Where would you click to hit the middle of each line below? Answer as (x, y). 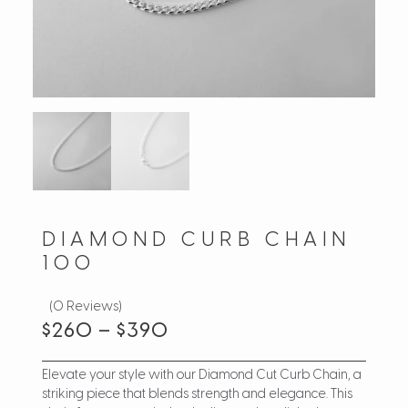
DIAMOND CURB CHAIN (196, 241)
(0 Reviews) (85, 308)
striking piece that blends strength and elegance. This (197, 395)
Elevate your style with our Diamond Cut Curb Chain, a (201, 376)
